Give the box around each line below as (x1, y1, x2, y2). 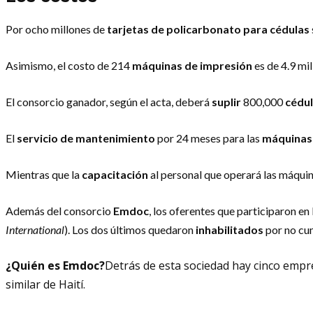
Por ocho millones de (6, 22, 107, 36)
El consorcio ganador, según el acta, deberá (6, 95, 212, 109)
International (6, 223, 64, 237)
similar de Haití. (6, 277, 85, 293)
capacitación (82, 168, 148, 182)
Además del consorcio (6, 204, 113, 218)
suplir (212, 95, 241, 109)
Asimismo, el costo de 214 (6, 59, 132, 73)
